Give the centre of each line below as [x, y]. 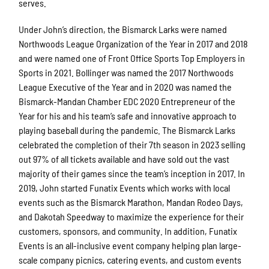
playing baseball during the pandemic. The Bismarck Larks [127, 130]
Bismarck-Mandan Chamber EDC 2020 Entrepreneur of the [127, 101]
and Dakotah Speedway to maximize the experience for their [131, 217]
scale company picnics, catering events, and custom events [130, 260]
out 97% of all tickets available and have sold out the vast [124, 159]
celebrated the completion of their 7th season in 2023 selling [132, 145]
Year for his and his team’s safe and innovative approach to [128, 116]
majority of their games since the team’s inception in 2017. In [132, 174]
